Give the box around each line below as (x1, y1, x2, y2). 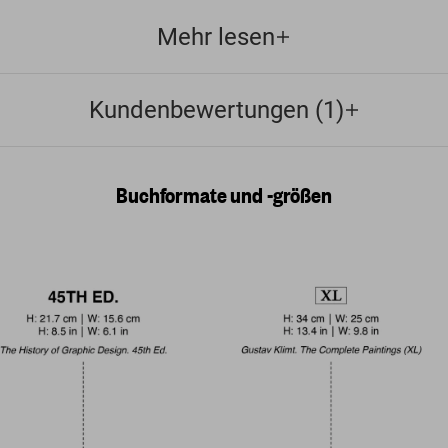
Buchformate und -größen (116, 179, 332, 209)
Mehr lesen (157, 22, 275, 51)
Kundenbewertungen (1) (88, 95, 344, 124)
